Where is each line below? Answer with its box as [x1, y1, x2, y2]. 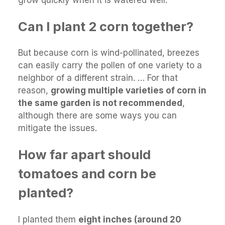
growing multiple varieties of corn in [51, 85, 206, 96]
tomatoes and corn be [18, 166, 156, 182]
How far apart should [18, 147, 151, 163]
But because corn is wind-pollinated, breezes [18, 48, 199, 58]
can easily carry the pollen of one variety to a [18, 60, 202, 71]
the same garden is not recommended [18, 98, 182, 108]
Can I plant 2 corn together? [18, 19, 193, 35]
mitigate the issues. [18, 123, 97, 134]
